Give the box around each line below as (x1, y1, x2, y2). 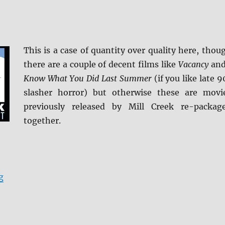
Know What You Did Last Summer (23, 73, 152, 84)
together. (23, 116, 61, 126)
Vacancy (178, 59, 208, 70)
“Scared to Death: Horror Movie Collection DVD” (3, 171, 197, 182)
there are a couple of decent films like (23, 59, 178, 70)
